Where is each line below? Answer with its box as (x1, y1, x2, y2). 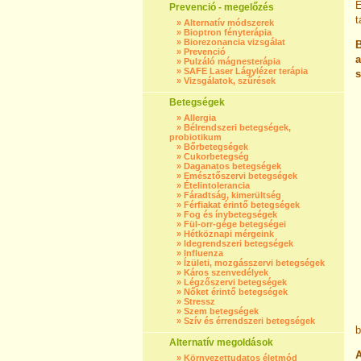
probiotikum (169, 132, 222, 142)
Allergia (184, 113, 216, 122)
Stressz (184, 297, 215, 306)
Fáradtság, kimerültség (184, 190, 281, 200)
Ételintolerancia (184, 180, 250, 190)
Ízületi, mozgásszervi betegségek (184, 258, 325, 268)
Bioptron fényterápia (184, 27, 272, 37)
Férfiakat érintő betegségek (184, 200, 300, 210)
